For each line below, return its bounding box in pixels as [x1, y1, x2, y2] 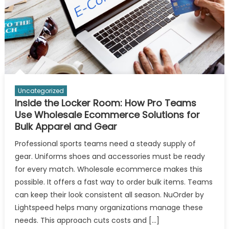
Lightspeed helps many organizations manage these [14, 202, 203, 213]
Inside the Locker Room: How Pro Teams [14, 96, 196, 109]
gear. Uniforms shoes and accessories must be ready [14, 151, 205, 162]
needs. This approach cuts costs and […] [14, 215, 159, 225]
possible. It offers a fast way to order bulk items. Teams [14, 176, 213, 187]
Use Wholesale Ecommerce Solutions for [14, 108, 200, 121]
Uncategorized [17, 86, 64, 95]
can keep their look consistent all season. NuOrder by [14, 189, 204, 200]
